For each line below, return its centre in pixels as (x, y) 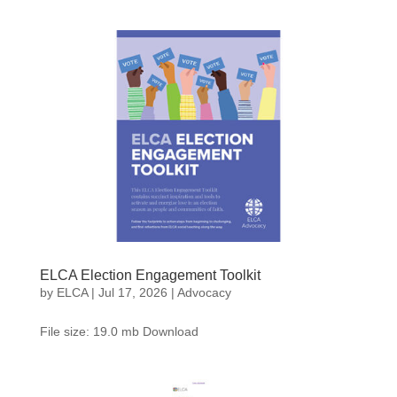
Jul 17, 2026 (132, 292)
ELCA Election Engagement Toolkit (150, 275)
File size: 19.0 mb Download (119, 331)
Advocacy (204, 292)
